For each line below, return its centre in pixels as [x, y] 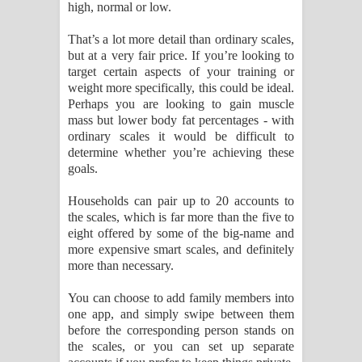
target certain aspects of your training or [181, 72]
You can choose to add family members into [181, 298]
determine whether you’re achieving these [181, 153]
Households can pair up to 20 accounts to [181, 201]
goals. [83, 169]
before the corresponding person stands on [181, 330]
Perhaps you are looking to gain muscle [181, 104]
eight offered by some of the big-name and [181, 234]
